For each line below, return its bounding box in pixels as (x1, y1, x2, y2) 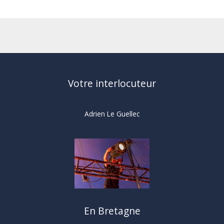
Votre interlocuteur (68, 77, 156, 90)
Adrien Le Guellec (84, 108, 139, 118)
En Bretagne (83, 204, 140, 217)
